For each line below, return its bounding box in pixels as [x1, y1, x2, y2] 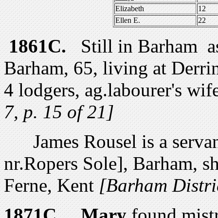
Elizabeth [115, 4, 152, 13]
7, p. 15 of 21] [4, 101, 114, 122]
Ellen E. [115, 16, 140, 24]
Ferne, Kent [4, 174, 99, 196]
